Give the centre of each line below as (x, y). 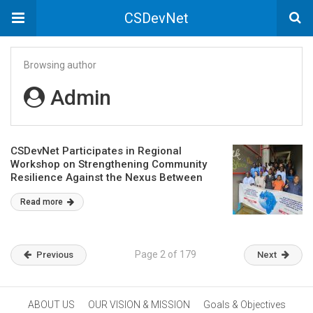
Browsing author (60, 65)
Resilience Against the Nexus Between (107, 177)
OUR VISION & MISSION (139, 305)
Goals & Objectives (244, 305)
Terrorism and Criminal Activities (92, 191)
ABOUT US (51, 305)
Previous (55, 255)
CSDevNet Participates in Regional (96, 151)
